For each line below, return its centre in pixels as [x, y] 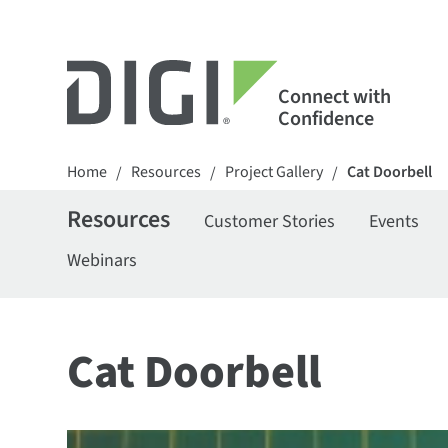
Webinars [102, 260]
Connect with [334, 96]
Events [394, 221]
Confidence [325, 118]
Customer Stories [270, 221]
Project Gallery [274, 172]
